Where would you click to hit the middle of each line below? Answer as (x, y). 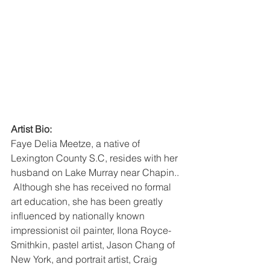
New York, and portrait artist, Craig (85, 259)
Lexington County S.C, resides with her (96, 158)
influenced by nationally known (79, 215)
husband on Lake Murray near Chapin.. (96, 172)
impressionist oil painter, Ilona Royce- (91, 230)
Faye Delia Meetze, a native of (77, 143)
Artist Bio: (31, 129)
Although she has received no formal (92, 187)
